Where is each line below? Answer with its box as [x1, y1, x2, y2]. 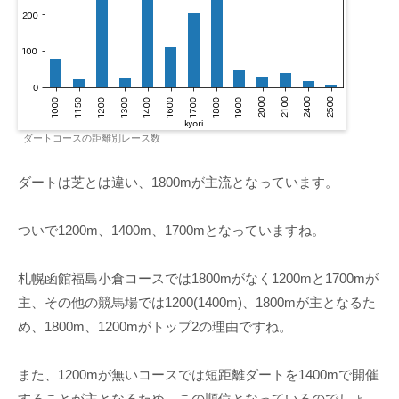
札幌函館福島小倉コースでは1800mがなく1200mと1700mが [18, 271, 379, 287]
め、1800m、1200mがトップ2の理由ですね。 [18, 319, 292, 335]
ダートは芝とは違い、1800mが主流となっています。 [18, 175, 338, 191]
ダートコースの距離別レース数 [23, 133, 160, 144]
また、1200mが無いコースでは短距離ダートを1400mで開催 [18, 367, 379, 383]
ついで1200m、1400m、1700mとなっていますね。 [18, 223, 325, 239]
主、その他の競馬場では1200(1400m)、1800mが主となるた [18, 295, 376, 311]
